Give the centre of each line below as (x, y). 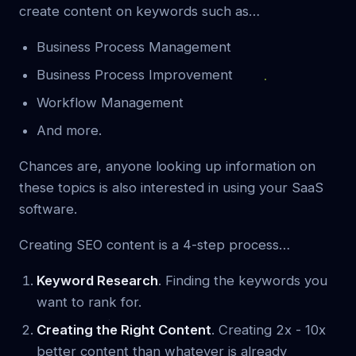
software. (48, 209)
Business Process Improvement (135, 74)
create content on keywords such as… (139, 11)
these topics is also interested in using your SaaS (171, 187)
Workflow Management (110, 102)
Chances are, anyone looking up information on (167, 166)
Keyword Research (97, 280)
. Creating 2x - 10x (269, 329)
